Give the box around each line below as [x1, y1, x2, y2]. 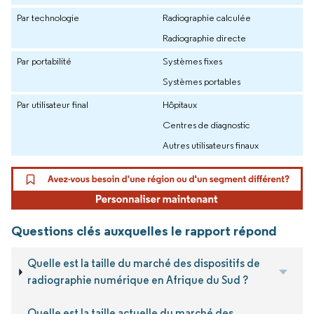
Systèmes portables [163, 74, 240, 88]
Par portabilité [17, 54, 71, 67]
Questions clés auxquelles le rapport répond [11, 222, 277, 240]
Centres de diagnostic [163, 118, 250, 131]
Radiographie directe [163, 31, 246, 44]
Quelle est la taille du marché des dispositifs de [27, 257, 261, 271]
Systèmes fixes [163, 54, 222, 67]
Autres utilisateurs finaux [163, 138, 259, 151]
